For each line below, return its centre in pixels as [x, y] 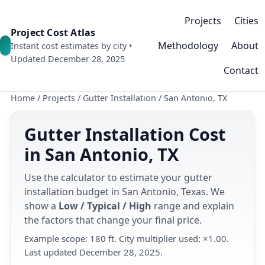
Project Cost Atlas [53, 33]
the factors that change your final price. [113, 220]
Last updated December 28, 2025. [93, 252]
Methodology [188, 46]
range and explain [193, 206]
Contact [241, 70]
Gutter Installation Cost [125, 134]
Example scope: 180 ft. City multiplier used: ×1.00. [127, 238]
